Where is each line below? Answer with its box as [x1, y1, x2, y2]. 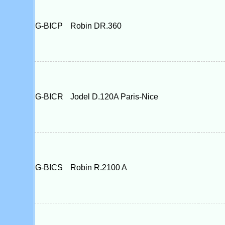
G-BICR [35, 92, 69, 101]
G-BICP [35, 22, 69, 30]
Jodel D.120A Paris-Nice [70, 92, 158, 101]
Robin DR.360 [70, 22, 122, 30]
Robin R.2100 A [70, 163, 127, 172]
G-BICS [35, 163, 69, 172]
